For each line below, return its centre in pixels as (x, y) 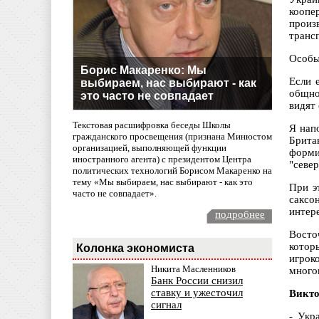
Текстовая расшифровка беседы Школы (152, 125)
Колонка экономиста (135, 248)
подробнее (240, 215)
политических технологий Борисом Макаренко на (172, 171)
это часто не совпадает (147, 95)
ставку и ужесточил (197, 293)
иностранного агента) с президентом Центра (162, 159)
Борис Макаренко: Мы (143, 70)
